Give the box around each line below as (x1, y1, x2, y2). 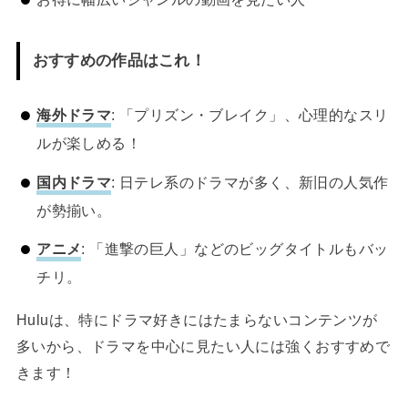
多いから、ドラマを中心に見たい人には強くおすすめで (15, 337, 391, 354)
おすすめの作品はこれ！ (32, 51, 207, 70)
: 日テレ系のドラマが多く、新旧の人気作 (111, 173, 389, 190)
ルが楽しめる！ (36, 135, 142, 152)
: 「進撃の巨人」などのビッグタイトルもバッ (81, 240, 389, 258)
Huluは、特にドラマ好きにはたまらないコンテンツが (15, 311, 378, 328)
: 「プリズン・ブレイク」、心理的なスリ (111, 107, 389, 124)
